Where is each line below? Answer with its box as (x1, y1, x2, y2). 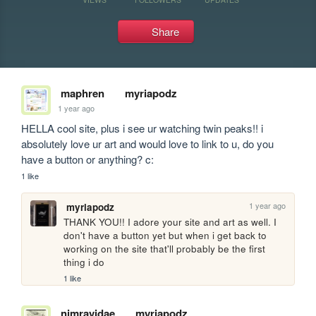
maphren (60, 85, 104, 101)
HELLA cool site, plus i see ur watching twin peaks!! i (21, 121, 264, 135)
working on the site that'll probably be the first (63, 242, 266, 256)
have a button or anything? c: (21, 152, 154, 166)
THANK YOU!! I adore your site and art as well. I (63, 215, 277, 229)
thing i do (63, 255, 105, 269)
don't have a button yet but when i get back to (63, 229, 267, 243)
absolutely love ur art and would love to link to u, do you (21, 136, 274, 151)
